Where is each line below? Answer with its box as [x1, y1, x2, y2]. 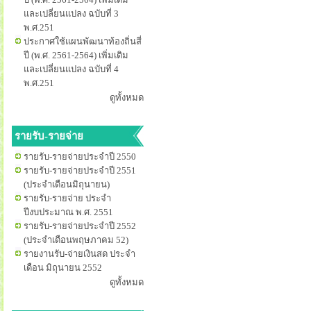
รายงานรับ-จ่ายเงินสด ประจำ [24, 249, 135, 259]
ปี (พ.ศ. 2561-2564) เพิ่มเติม [24, 50, 128, 60]
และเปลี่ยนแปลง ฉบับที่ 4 [24, 64, 119, 74]
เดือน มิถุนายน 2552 [24, 262, 102, 273]
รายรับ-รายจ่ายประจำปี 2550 [24, 151, 136, 162]
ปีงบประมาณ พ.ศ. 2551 [24, 207, 113, 217]
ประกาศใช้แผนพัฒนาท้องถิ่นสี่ [24, 36, 142, 47]
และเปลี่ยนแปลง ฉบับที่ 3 [24, 8, 119, 19]
